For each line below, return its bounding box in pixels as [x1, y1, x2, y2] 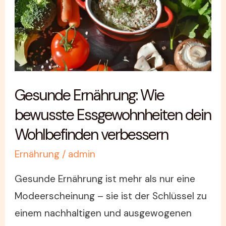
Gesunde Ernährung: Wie [15, 85, 164, 105]
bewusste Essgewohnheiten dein [15, 105, 211, 125]
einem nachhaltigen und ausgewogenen [15, 207, 192, 220]
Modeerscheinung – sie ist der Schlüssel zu [15, 190, 207, 203]
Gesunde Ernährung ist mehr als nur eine [15, 173, 196, 186]
